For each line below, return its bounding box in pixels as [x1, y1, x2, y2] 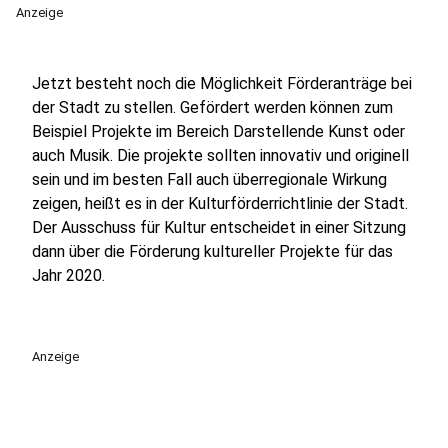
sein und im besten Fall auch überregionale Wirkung [32, 170, 387, 189]
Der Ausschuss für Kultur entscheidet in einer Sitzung [32, 218, 406, 237]
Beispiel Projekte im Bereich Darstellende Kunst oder [32, 122, 405, 141]
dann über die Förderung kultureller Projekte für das [32, 242, 393, 261]
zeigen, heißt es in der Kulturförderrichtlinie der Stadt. [32, 194, 408, 213]
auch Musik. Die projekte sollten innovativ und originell [32, 146, 409, 165]
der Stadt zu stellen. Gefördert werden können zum [32, 98, 393, 117]
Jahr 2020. [32, 266, 105, 285]
